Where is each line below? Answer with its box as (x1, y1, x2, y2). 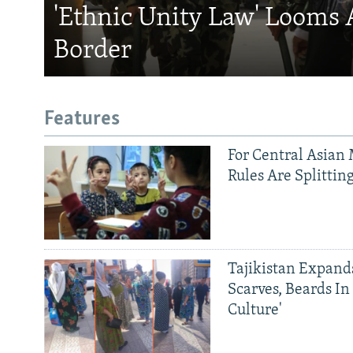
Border (54, 36, 132, 65)
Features (44, 108, 120, 130)
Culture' (227, 303, 282, 319)
